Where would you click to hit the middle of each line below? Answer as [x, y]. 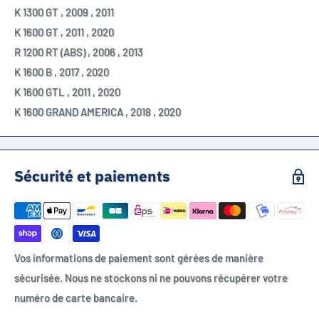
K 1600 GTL [40, 92]
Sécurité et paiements [92, 176]
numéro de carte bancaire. [76, 298]
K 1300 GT [36, 12]
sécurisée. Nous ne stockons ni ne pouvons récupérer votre [151, 278]
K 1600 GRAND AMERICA [69, 112]
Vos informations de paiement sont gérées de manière [139, 258]
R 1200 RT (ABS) [50, 52]
